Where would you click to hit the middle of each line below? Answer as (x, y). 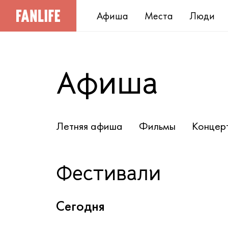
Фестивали (108, 173)
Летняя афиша (89, 126)
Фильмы (157, 126)
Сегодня (80, 206)
